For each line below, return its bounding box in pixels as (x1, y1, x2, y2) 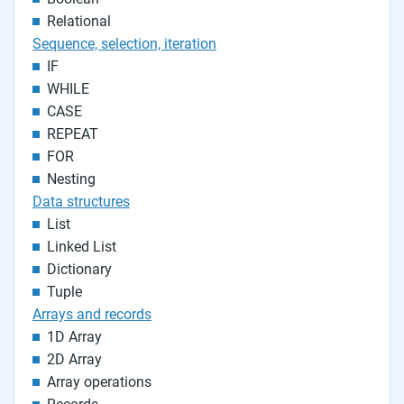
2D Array (47, 351, 102, 368)
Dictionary (47, 261, 112, 278)
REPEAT (47, 125, 98, 142)
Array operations (47, 373, 151, 390)
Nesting (47, 170, 96, 188)
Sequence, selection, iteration (32, 35, 216, 52)
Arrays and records (32, 306, 151, 323)
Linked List (47, 238, 116, 255)
